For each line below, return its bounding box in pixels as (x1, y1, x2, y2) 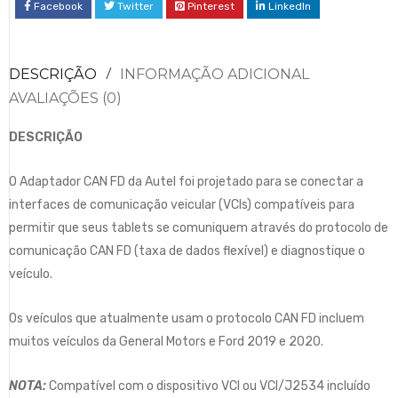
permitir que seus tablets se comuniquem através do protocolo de (9, 219, 388, 235)
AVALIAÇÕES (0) (9, 89, 122, 107)
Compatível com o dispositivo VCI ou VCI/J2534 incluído (46, 378, 370, 394)
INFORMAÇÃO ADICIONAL (120, 65, 309, 83)
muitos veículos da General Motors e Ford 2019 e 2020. (9, 333, 323, 349)
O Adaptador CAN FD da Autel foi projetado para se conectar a (9, 173, 363, 189)
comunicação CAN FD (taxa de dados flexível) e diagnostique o (9, 243, 365, 259)
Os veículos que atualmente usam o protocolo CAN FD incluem (9, 310, 364, 326)
